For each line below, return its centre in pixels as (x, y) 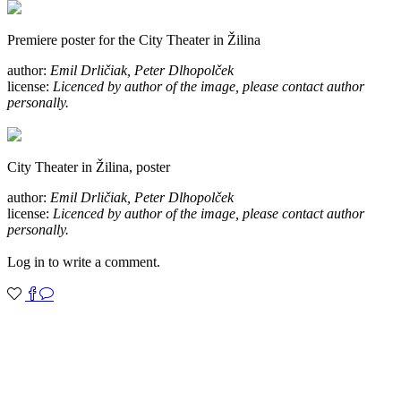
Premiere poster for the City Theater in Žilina (134, 39)
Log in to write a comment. (84, 261)
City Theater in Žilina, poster (89, 166)
